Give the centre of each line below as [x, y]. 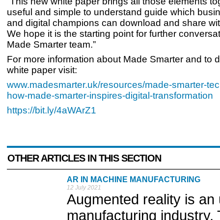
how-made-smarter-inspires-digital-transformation [110, 96]
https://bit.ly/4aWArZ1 [52, 110]
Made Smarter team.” [51, 44]
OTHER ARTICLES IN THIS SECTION [84, 158]
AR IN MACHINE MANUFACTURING [134, 179]
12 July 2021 [84, 188]
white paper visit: [42, 70]
